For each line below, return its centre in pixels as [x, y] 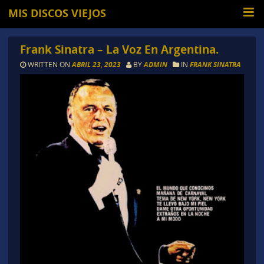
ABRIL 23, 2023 [97, 65]
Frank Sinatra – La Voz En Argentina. [119, 49]
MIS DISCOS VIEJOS [57, 13]
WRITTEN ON [49, 65]
